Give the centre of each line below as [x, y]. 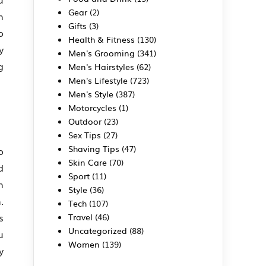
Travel [80, 216]
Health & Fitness [102, 39]
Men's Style [91, 94]
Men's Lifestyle [98, 80]
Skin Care [88, 162]
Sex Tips [85, 134]
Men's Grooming [102, 53]
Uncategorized [98, 230]
